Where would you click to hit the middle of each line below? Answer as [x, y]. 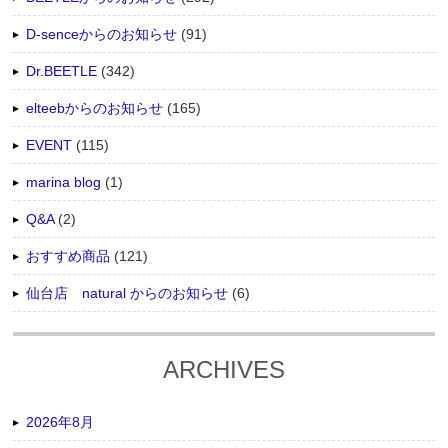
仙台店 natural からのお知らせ [127, 292]
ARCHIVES [224, 369]
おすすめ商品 [68, 255]
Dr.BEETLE [62, 70]
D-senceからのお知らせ [102, 33]
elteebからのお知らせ [95, 107]
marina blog [64, 181]
